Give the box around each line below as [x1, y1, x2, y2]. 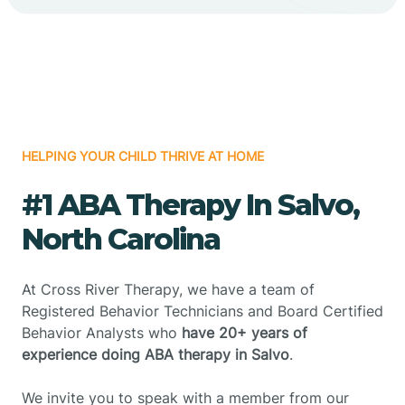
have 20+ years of [182, 323, 307, 342]
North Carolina [22, 221, 220, 257]
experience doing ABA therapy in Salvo [22, 344, 289, 363]
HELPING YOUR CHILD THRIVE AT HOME [22, 147, 264, 164]
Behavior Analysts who [22, 323, 182, 342]
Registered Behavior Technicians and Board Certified [22, 301, 383, 320]
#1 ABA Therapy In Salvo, [22, 186, 359, 222]
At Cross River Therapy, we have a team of [22, 279, 315, 298]
